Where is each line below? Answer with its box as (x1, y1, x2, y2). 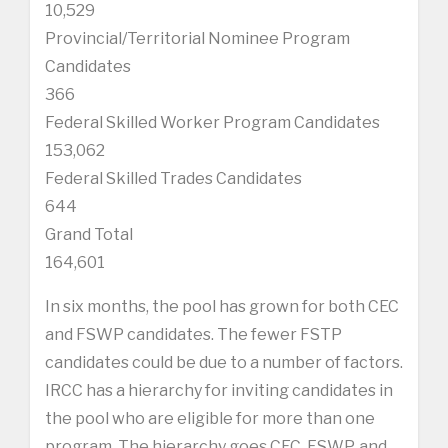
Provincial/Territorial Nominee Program (45, 28, 350, 48)
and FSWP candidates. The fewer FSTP (45, 324, 342, 344)
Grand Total (45, 224, 133, 244)
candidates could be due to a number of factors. (45, 352, 403, 372)
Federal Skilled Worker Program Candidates (45, 112, 380, 132)
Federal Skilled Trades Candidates (45, 168, 302, 188)
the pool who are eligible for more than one (45, 408, 375, 428)
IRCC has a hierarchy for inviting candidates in (45, 380, 393, 400)
